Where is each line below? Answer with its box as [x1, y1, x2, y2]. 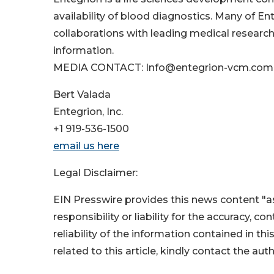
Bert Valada [53, 89, 111, 101]
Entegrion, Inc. [53, 106, 123, 118]
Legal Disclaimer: [53, 167, 138, 179]
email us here [53, 140, 119, 152]
